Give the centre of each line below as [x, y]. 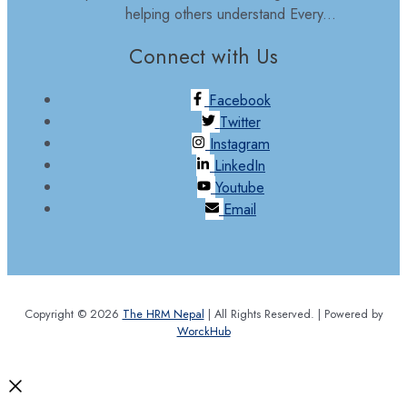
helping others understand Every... [231, 13]
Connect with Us [203, 56]
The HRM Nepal [163, 313]
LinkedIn [240, 165]
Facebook [240, 99]
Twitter [240, 121]
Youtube [240, 187]
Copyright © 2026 [73, 313]
